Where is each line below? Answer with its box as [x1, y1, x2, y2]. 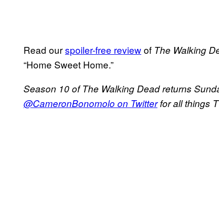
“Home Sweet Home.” [23, 57, 113, 71]
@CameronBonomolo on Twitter [23, 96, 157, 109]
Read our [23, 43, 65, 56]
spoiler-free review [65, 43, 141, 56]
